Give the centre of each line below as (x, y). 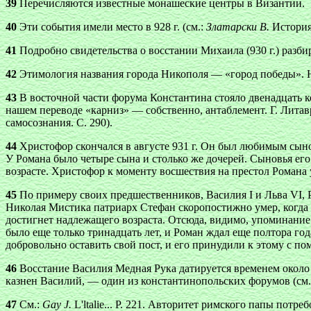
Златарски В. (238, 27)
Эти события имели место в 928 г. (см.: (111, 27)
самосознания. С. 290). (59, 123)
